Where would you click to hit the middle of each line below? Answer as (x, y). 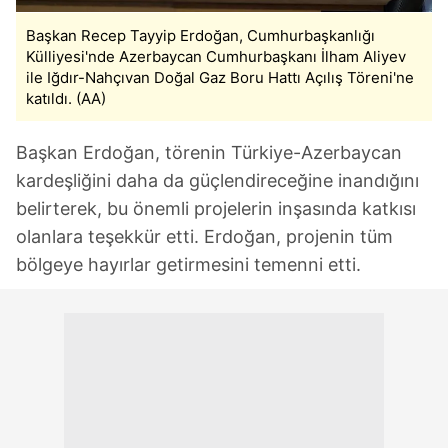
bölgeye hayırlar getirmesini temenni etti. (188, 264)
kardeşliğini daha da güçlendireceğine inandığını (217, 180)
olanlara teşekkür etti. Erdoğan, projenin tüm (204, 236)
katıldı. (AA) (66, 98)
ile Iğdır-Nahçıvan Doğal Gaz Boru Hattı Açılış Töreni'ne (220, 77)
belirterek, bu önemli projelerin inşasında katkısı (216, 208)
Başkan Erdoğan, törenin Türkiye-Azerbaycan (209, 152)
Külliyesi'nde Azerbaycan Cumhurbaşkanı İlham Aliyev (216, 56)
